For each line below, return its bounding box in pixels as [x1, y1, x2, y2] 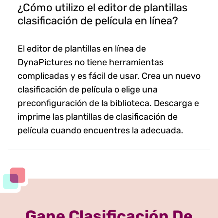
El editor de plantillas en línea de [18, 43, 146, 54]
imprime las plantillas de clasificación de [18, 111, 178, 122]
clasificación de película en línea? [18, 14, 178, 27]
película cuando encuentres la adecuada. [18, 125, 183, 136]
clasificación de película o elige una [18, 84, 158, 95]
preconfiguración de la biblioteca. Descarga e [18, 97, 199, 109]
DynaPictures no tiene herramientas [18, 56, 163, 68]
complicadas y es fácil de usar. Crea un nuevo [18, 70, 200, 81]
